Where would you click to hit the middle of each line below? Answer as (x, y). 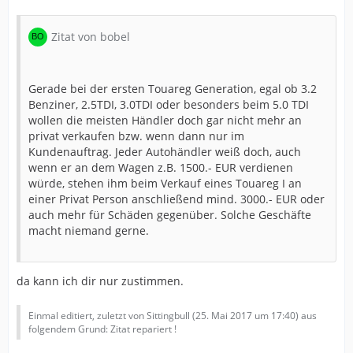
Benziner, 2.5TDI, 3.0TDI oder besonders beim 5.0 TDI (169, 104)
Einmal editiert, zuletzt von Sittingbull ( (112, 315)
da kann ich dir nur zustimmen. (100, 281)
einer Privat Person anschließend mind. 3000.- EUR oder (176, 199)
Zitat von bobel (91, 36)
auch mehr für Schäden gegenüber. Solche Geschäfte (170, 214)
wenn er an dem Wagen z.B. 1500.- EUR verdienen (161, 167)
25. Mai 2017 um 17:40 (245, 315)
